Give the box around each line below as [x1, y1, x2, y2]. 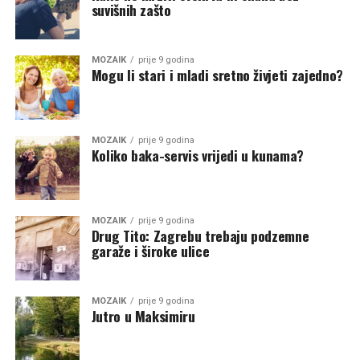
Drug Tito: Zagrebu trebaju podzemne [91, 225, 309, 246]
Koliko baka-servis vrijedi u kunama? [91, 145, 304, 166]
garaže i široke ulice [91, 240, 210, 261]
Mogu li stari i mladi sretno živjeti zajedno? [91, 64, 343, 85]
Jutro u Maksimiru [91, 305, 195, 326]
